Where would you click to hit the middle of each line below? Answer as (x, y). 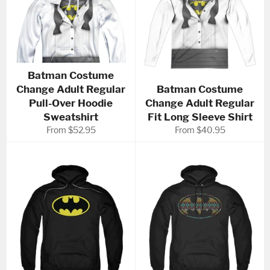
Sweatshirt (71, 117)
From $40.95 (200, 130)
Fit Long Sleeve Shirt (200, 117)
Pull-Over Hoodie (71, 103)
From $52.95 (71, 130)
